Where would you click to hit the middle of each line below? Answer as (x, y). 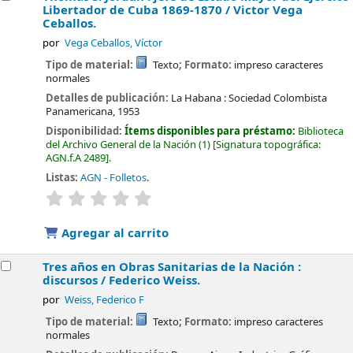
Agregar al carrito (114, 234)
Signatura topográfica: (269, 144)
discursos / (76, 281)
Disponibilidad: (85, 131)
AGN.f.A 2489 (76, 158)
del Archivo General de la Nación (121, 144)
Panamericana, (81, 112)
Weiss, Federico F (104, 301)
